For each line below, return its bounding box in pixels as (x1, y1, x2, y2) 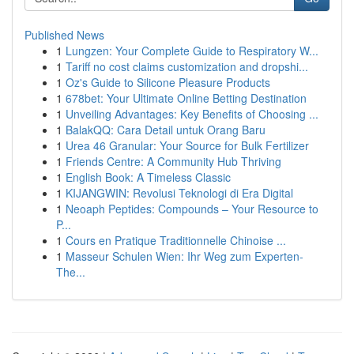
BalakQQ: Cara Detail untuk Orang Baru (66, 122, 265, 137)
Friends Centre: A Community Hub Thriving (66, 153, 281, 169)
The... (56, 264, 85, 280)
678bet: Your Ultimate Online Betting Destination (66, 90, 307, 106)
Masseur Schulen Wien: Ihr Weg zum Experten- (66, 248, 303, 264)
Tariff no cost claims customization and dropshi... (66, 58, 308, 74)
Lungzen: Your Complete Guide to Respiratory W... (66, 43, 318, 58)
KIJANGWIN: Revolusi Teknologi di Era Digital (66, 185, 293, 201)
